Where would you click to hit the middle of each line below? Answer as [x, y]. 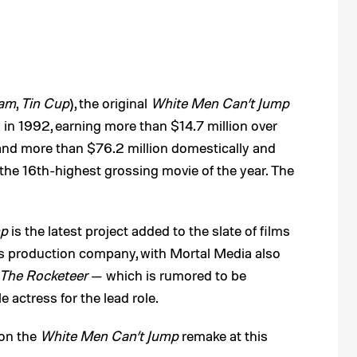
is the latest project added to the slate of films [149, 230]
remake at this [223, 335]
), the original [110, 103]
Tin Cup [45, 103]
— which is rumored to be [167, 275]
